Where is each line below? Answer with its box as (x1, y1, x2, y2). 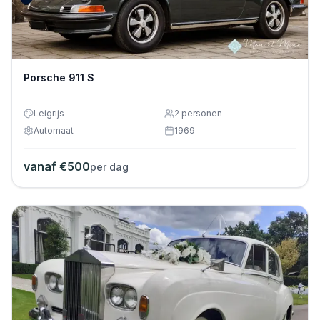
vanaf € (24, 159, 67, 174)
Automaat (34, 125, 74, 136)
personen (179, 108, 222, 119)
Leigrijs (34, 108, 64, 119)
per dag (90, 161, 129, 174)
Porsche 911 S (24, 71, 94, 84)
